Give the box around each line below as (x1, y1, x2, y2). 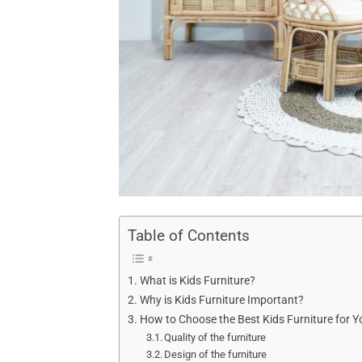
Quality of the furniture (164, 331, 267, 344)
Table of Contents (128, 226, 250, 246)
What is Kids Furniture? (139, 274, 255, 288)
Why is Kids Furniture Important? (139, 293, 304, 308)
